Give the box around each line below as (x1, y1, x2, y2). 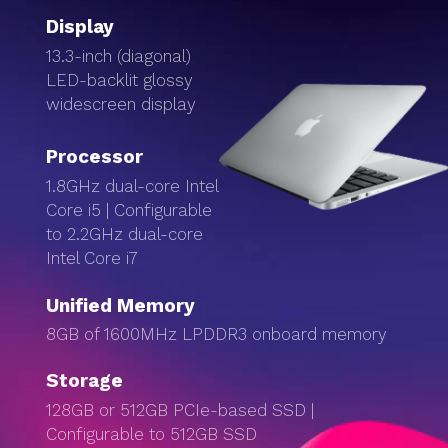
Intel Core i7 (46, 248, 139, 268)
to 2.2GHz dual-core (46, 224, 204, 244)
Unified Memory (46, 294, 196, 317)
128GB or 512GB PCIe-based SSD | (46, 400, 315, 420)
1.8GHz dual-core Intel (46, 176, 219, 196)
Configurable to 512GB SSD (46, 424, 258, 444)
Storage (46, 369, 124, 392)
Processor (46, 145, 144, 168)
